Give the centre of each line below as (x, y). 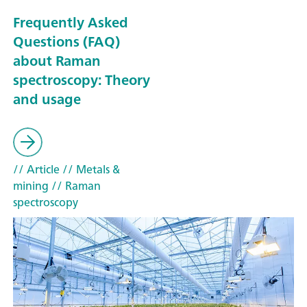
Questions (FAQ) (66, 42)
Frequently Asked (71, 23)
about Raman (57, 61)
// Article (36, 169)
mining (31, 185)
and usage (47, 99)
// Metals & (90, 169)
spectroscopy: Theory (82, 80)
